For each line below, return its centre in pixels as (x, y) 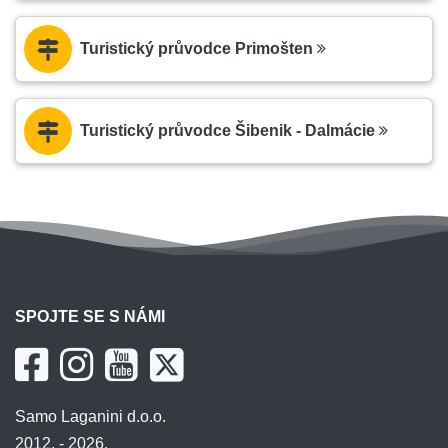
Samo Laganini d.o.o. (90, 417)
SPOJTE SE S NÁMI (90, 317)
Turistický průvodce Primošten (198, 49)
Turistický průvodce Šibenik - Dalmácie (229, 131)
